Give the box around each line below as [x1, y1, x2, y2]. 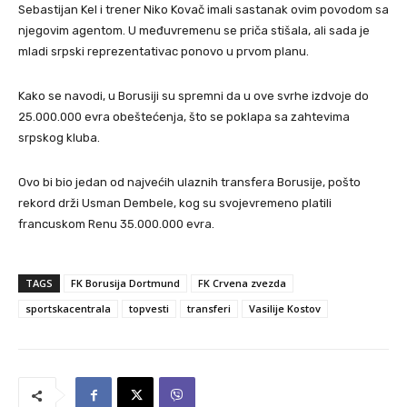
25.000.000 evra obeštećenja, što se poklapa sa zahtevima [18, 109, 350, 124]
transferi [187, 301, 231, 315]
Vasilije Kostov [249, 301, 321, 315]
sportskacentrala [25, 301, 111, 315]
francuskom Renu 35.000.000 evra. [18, 216, 214, 231]
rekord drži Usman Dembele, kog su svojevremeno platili [18, 195, 332, 210]
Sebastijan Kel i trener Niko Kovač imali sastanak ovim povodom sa [18, 2, 389, 16]
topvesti [129, 301, 169, 315]
